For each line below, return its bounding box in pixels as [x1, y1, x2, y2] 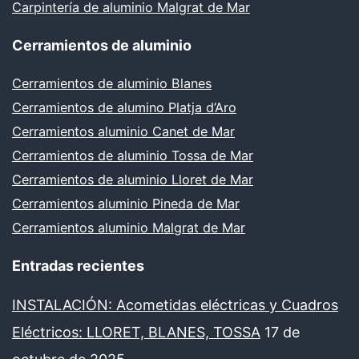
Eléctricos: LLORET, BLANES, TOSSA [12, 324, 260, 341]
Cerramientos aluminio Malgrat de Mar [12, 220, 245, 236]
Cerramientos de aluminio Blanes [12, 75, 212, 92]
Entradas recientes [12, 257, 144, 275]
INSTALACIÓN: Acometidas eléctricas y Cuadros [12, 296, 338, 314]
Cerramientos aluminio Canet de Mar [12, 123, 235, 140]
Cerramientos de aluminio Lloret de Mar [12, 171, 253, 188]
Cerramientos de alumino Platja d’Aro [12, 99, 236, 116]
